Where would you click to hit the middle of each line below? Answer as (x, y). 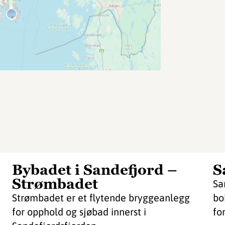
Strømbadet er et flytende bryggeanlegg (101, 198)
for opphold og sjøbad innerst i (79, 212)
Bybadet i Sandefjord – (95, 170)
